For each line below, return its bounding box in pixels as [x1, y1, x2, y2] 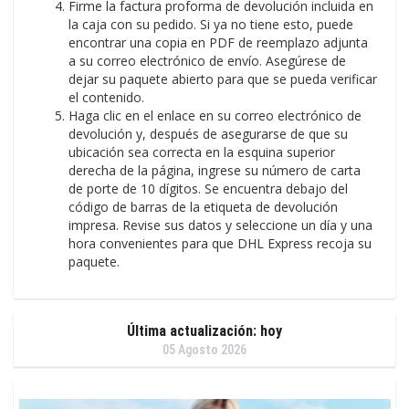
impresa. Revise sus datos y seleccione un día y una [68, 215, 372, 234]
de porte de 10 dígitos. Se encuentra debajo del [68, 179, 348, 197]
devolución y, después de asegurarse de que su [68, 124, 348, 142]
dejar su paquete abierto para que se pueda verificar [68, 69, 377, 88]
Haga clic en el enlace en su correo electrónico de [68, 106, 362, 124]
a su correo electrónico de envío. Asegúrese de [68, 51, 346, 69]
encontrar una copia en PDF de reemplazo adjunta [68, 33, 368, 51]
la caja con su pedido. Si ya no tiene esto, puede [68, 15, 353, 33]
